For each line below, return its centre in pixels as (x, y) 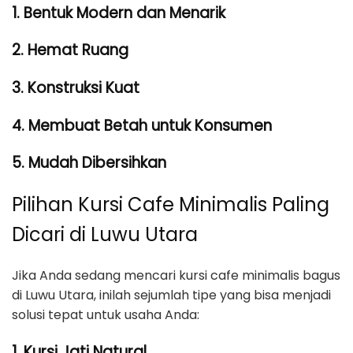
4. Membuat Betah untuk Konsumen (142, 125)
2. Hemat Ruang (70, 50)
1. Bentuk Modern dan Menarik (119, 13)
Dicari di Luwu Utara (105, 235)
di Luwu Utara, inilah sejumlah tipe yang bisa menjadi (171, 295)
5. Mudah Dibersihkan (89, 163)
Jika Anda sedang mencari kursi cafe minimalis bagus (176, 276)
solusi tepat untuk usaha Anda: (106, 315)
